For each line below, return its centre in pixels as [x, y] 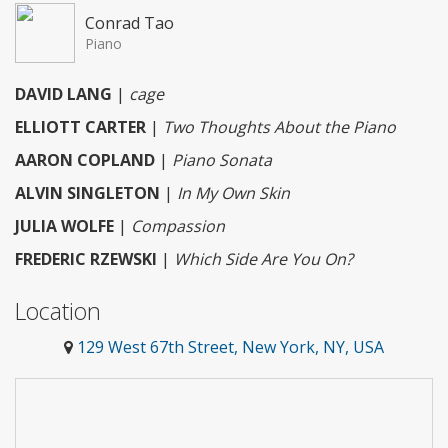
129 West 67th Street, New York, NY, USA [230, 347]
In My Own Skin [233, 193]
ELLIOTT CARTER [80, 127]
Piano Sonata [222, 160]
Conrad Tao [129, 23]
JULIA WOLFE [64, 226]
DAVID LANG [63, 94]
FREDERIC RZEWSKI [86, 259]
